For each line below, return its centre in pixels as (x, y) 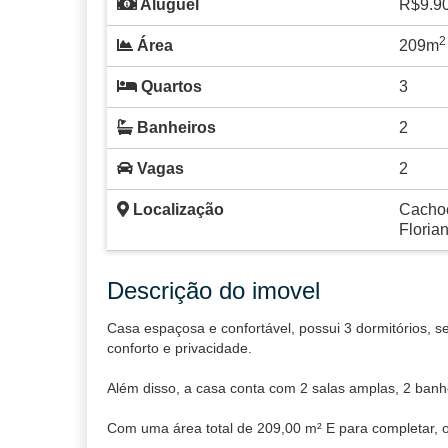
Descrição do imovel (213, 290)
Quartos (169, 86)
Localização (176, 209)
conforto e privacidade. (179, 348)
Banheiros (174, 127)
